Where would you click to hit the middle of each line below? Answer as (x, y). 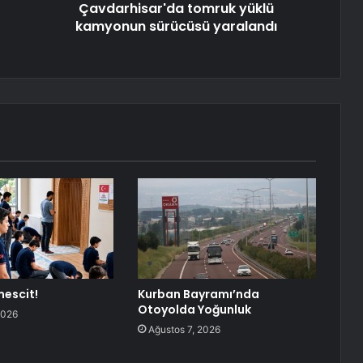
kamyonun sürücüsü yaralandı (176, 27)
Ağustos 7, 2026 (184, 330)
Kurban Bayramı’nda (198, 295)
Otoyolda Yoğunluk (194, 310)
